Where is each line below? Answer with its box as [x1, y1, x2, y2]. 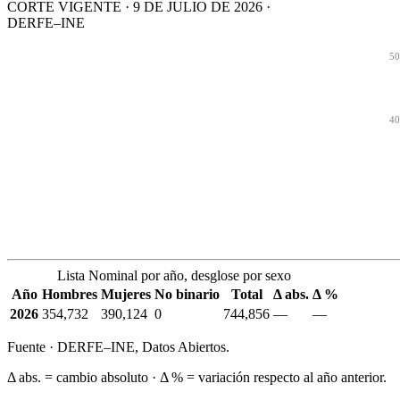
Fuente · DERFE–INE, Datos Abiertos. [7, 339, 229, 355]
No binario [154, 287, 220, 303]
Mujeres [101, 287, 151, 303]
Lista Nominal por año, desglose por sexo [57, 268, 291, 284]
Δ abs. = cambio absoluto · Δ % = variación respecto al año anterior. [7, 370, 387, 386]
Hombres [42, 287, 97, 303]
